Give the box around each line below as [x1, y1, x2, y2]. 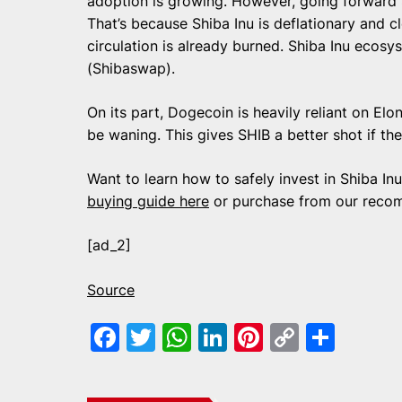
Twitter [155, 319, 252, 354]
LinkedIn [227, 319, 341, 354]
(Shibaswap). [87, 59, 175, 77]
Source [87, 281, 135, 299]
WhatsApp [191, 319, 333, 354]
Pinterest [263, 319, 386, 354]
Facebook [119, 319, 253, 354]
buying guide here [87, 192, 209, 210]
